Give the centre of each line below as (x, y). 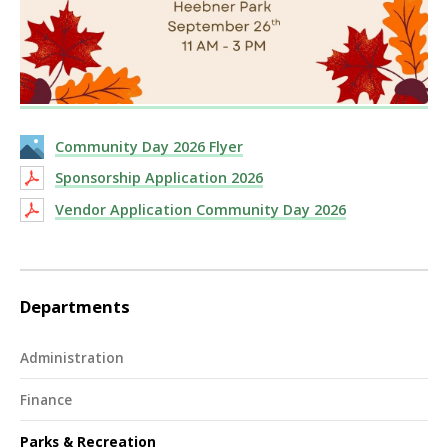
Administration (72, 358)
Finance (46, 399)
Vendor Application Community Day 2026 (200, 209)
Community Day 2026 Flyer (149, 146)
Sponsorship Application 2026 (159, 178)
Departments (75, 306)
